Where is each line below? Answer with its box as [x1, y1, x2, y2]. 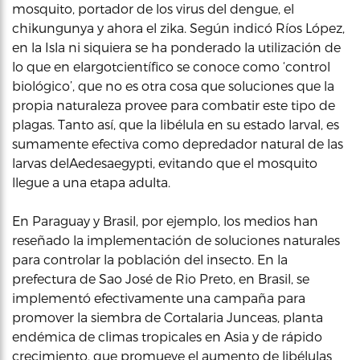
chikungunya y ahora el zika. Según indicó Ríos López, [12, 19, 345, 35]
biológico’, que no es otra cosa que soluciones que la [12, 77, 334, 93]
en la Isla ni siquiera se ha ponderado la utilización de [12, 39, 341, 55]
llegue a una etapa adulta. [12, 174, 170, 190]
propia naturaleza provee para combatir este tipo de [12, 96, 335, 112]
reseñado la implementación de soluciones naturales [12, 231, 340, 247]
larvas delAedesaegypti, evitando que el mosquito [12, 154, 317, 170]
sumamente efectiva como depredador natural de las [12, 135, 343, 151]
